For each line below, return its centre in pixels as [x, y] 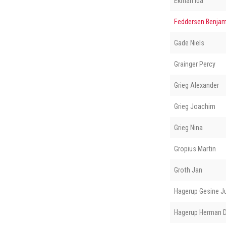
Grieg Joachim [194, 106]
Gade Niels [189, 43]
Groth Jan [188, 170]
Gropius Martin [195, 149]
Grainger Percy [194, 64]
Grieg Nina [188, 127]
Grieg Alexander [196, 85]
